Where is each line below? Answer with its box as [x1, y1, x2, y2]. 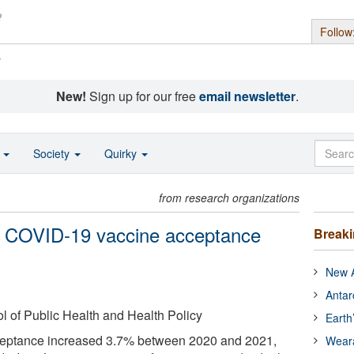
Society [33, 145, 73, 161]
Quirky [104, 145, 140, 161]
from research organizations [159, 190, 300, 205]
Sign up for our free [85, 87, 199, 105]
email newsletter [198, 87, 296, 105]
